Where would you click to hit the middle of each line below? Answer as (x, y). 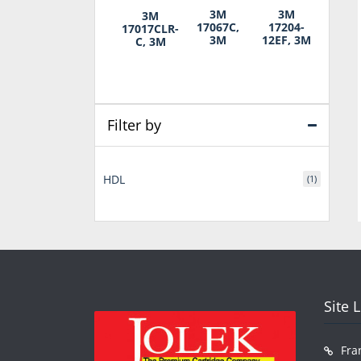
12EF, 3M (286, 39)
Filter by (134, 124)
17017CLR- (150, 28)
